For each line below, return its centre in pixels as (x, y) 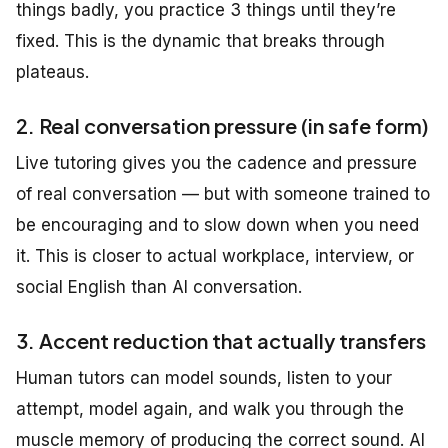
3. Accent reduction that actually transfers (221, 340)
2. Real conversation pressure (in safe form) (222, 125)
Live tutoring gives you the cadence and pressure (216, 162)
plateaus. (52, 71)
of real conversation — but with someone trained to (223, 193)
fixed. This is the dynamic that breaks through (200, 40)
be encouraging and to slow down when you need (217, 224)
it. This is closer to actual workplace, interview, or (215, 255)
